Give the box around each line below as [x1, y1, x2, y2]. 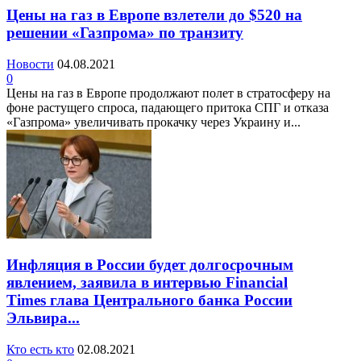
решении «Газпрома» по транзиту [6, 23, 243, 41]
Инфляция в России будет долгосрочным [6, 256, 293, 274]
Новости [6, 56, 54, 71]
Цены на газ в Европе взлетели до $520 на [6, 6, 302, 23]
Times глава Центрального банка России [6, 292, 293, 309]
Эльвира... [6, 309, 80, 327]
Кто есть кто [6, 342, 74, 356]
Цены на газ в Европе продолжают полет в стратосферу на [6, 85, 330, 100]
